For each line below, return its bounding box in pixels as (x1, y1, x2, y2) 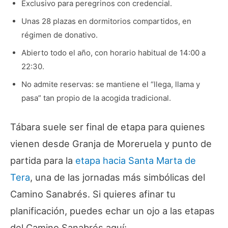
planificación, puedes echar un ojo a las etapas (10, 205, 215, 217)
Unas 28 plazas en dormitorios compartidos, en (21, 16, 191, 26)
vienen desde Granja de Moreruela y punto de (10, 138, 212, 150)
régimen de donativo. (21, 30, 98, 40)
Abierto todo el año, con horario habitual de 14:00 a (21, 48, 206, 58)
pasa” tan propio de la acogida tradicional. (21, 93, 171, 103)
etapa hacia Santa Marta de (75, 155, 196, 166)
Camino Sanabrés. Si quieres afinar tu (10, 188, 176, 200)
